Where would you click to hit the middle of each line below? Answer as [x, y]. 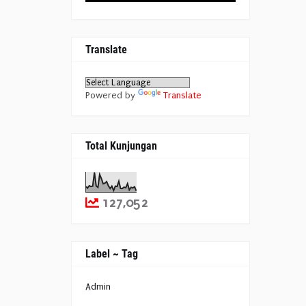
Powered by [112, 95]
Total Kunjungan [121, 145]
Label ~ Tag [112, 253]
